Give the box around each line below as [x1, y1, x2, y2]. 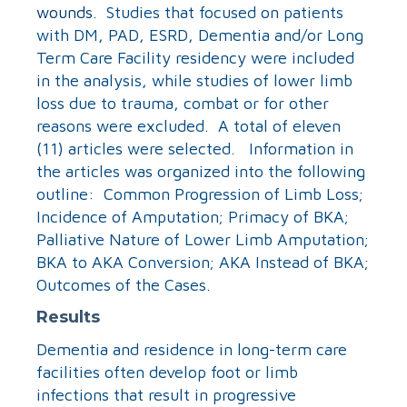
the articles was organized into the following [36, 161, 365, 181]
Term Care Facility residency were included [36, 47, 354, 67]
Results [36, 306, 100, 327]
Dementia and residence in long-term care [36, 339, 347, 359]
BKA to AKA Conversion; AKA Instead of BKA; [36, 252, 369, 272]
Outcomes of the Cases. [36, 274, 211, 294]
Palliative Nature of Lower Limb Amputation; [36, 229, 369, 249]
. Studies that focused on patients [93, 2, 343, 22]
